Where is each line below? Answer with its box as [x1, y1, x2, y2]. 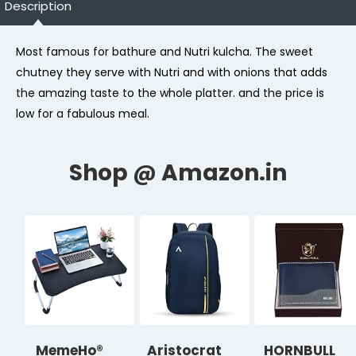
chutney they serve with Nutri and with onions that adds [16, 64, 327, 81]
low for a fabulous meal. [16, 106, 149, 122]
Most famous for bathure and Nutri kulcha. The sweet [16, 44, 313, 60]
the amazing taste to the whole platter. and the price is [16, 85, 324, 102]
